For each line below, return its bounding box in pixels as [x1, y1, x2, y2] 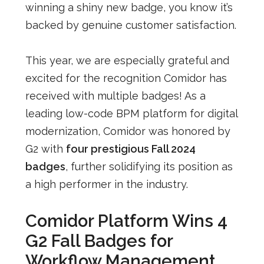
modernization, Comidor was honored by [25, 124, 230, 137]
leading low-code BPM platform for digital [25, 107, 237, 120]
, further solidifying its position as [65, 160, 233, 173]
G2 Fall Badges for [25, 230, 173, 251]
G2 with [25, 142, 66, 155]
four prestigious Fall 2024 [65, 142, 196, 155]
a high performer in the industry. [25, 177, 188, 190]
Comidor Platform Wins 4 [25, 210, 227, 231]
